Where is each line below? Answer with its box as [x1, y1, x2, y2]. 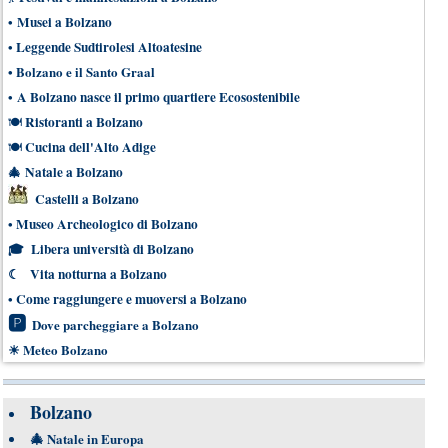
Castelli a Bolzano [35, 188, 139, 209]
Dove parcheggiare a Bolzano [32, 314, 199, 334]
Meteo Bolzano [23, 339, 108, 359]
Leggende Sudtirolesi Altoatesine [16, 36, 202, 57]
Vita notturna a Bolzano [30, 263, 167, 284]
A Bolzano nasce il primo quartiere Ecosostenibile [17, 86, 300, 107]
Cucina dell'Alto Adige [25, 136, 156, 157]
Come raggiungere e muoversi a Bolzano [16, 288, 247, 309]
